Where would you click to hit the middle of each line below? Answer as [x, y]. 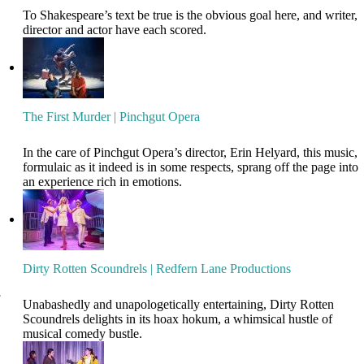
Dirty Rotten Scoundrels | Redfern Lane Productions [157, 269]
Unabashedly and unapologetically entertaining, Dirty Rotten [179, 305]
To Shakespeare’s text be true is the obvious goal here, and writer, [191, 15]
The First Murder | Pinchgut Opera [112, 117]
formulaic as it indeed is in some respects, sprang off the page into [191, 167]
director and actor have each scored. [115, 30]
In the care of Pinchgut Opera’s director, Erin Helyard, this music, [191, 153]
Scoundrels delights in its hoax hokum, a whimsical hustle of [178, 319]
